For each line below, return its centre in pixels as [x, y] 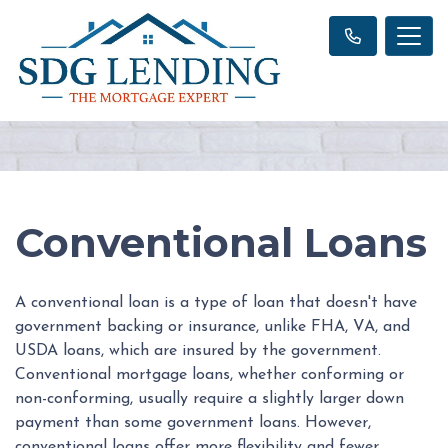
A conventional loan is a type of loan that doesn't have [216, 303]
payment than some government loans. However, [193, 423]
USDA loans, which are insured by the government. [198, 351]
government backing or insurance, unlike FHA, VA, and [212, 327]
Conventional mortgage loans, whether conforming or [209, 375]
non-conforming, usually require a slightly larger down [209, 399]
